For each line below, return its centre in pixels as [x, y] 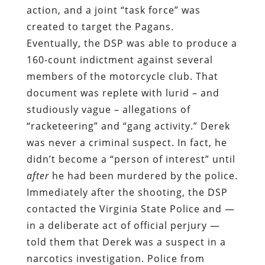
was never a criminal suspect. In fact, [120, 143]
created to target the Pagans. [100, 27]
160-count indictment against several [119, 60]
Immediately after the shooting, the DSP [127, 193]
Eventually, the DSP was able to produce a [132, 43]
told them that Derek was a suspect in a [126, 242]
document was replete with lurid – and [123, 93]
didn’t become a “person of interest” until [131, 159]
